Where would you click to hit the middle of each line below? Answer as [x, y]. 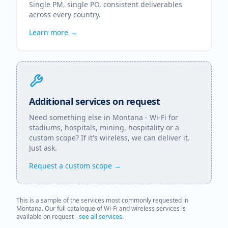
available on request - [48, 217]
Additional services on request [95, 101]
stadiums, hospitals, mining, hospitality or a [104, 127]
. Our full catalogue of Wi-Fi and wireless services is [114, 208]
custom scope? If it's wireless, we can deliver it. [109, 138]
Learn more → [53, 32]
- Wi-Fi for [161, 117]
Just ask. [43, 148]
